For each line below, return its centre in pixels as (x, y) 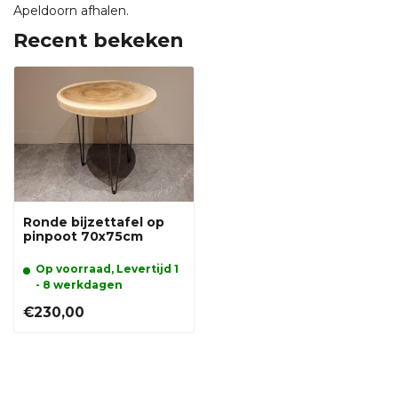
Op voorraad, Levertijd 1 (107, 269)
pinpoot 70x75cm (83, 237)
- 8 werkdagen (79, 285)
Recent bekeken (99, 41)
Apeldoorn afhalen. (71, 11)
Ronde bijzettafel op (94, 223)
